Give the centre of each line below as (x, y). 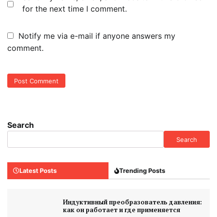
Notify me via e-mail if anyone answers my (97, 36)
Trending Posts (142, 171)
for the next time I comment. (75, 8)
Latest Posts (38, 171)
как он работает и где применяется (121, 210)
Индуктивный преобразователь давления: (132, 202)
